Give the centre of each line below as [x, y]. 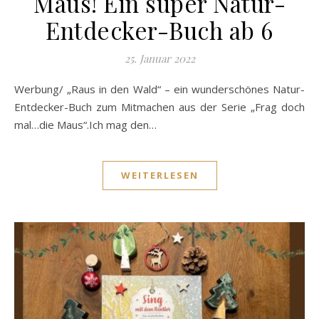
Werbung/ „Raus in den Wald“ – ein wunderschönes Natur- [19, 89]
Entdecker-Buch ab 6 [159, 30]
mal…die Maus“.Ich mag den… [85, 124]
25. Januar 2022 [159, 58]
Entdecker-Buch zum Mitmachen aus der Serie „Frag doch [159, 106]
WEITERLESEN [159, 175]
